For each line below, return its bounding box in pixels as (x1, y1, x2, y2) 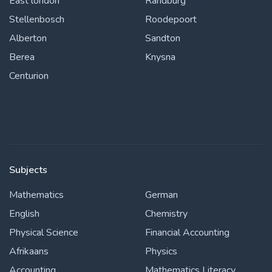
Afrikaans (9, 244, 49, 258)
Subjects (9, 163, 47, 177)
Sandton (145, 31, 180, 45)
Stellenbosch (9, 12, 64, 26)
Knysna (145, 50, 175, 64)
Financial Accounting (145, 225, 229, 239)
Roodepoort (145, 12, 197, 26)
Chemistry (145, 206, 188, 220)
